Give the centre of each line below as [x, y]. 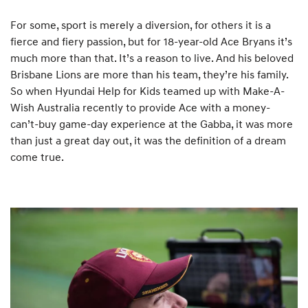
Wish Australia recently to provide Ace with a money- [140, 108]
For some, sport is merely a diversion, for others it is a [141, 25]
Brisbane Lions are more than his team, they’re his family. [149, 75]
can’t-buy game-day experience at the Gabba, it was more [152, 124]
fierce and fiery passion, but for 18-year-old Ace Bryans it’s [151, 42]
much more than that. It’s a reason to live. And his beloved [152, 58]
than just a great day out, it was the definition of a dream [148, 141]
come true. [37, 157]
